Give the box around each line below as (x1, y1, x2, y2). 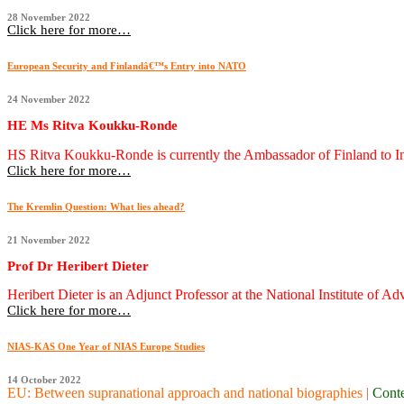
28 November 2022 (7, 11, 90, 23)
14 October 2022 (7, 374, 81, 386)
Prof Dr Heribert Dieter (7, 259, 149, 274)
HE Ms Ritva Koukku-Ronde (7, 118, 178, 133)
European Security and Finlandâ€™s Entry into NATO (7, 60, 246, 71)
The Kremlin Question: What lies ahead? (7, 200, 185, 212)
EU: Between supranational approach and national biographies (7, 385, 366, 401)
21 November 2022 (7, 234, 90, 245)
